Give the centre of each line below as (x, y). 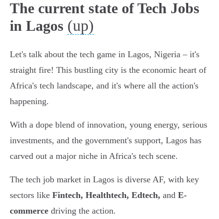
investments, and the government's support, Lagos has (106, 141)
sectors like (31, 195)
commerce (29, 211)
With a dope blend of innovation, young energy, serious (109, 125)
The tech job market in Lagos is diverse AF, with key (104, 180)
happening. (29, 101)
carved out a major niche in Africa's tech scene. (94, 156)
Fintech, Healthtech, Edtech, (106, 195)
